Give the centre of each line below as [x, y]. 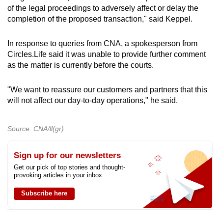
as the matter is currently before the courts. [81, 65]
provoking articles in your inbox [58, 175]
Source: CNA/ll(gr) [36, 128]
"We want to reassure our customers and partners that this [107, 89]
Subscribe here [44, 193]
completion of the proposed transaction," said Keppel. [100, 19]
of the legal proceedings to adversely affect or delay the [103, 8]
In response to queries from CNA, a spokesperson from [102, 43]
